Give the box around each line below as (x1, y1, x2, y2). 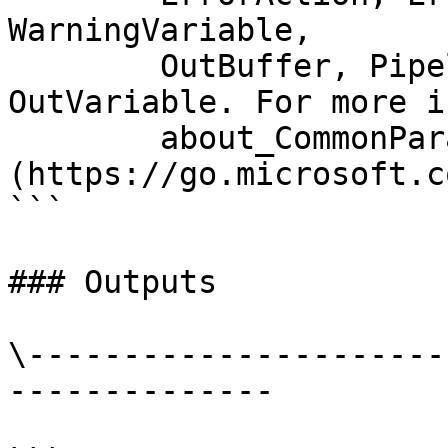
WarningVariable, (8, 12, 312, 48)
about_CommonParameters (8, 120, 160, 156)
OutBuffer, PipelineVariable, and (8, 48, 160, 84)
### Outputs (8, 264, 217, 300)
